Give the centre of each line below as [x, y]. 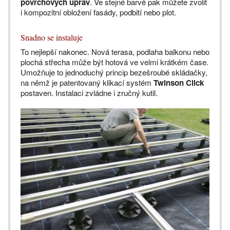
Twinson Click [179, 83]
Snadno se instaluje [52, 37]
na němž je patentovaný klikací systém [87, 83]
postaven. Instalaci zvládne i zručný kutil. [89, 93]
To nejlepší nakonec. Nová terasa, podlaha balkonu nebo [115, 52]
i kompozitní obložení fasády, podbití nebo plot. [98, 12]
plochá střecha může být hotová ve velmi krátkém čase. [114, 62]
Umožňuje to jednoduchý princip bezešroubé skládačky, [114, 72]
